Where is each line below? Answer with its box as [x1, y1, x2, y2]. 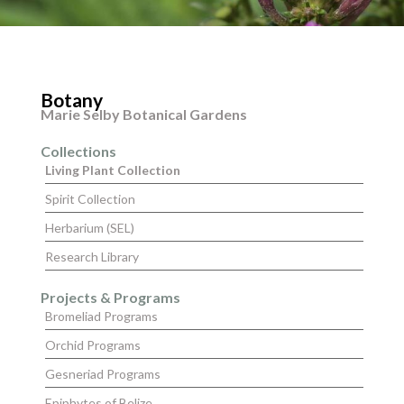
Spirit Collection [44, 191, 135, 207]
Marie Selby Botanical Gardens [40, 106, 247, 123]
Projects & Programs [40, 289, 180, 306]
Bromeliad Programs [44, 308, 158, 324]
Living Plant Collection [44, 162, 180, 178]
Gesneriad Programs [44, 366, 161, 381]
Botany [40, 88, 103, 111]
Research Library [44, 249, 139, 264]
